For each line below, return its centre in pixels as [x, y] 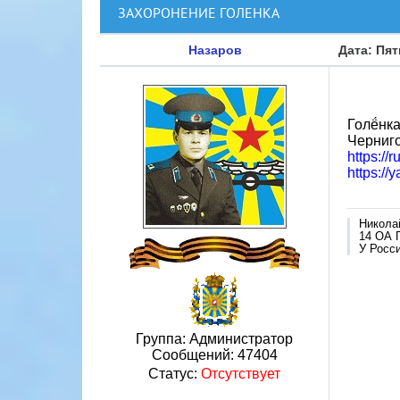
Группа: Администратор [214, 339]
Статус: [175, 374]
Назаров [215, 50]
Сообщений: [194, 355]
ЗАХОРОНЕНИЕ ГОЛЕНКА [199, 12]
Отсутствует [241, 374]
